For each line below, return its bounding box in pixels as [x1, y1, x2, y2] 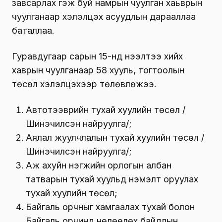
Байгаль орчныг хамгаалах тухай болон [26, 201, 195, 212]
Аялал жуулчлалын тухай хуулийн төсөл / [26, 132, 204, 143]
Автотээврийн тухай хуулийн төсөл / [26, 104, 185, 115]
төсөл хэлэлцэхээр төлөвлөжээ [12, 78, 154, 89]
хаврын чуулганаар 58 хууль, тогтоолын [12, 64, 184, 75]
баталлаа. [12, 25, 55, 36]
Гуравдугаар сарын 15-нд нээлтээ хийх [12, 51, 183, 61]
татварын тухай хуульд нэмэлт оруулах [26, 173, 198, 184]
